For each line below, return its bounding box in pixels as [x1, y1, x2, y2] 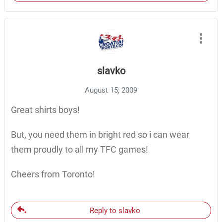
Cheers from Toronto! [10, 169, 95, 180]
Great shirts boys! [10, 105, 80, 115]
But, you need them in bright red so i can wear [10, 129, 189, 140]
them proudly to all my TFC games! [10, 144, 148, 155]
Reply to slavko [89, 206, 140, 216]
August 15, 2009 [85, 86, 137, 95]
